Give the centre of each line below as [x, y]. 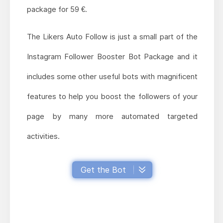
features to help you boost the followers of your [112, 97]
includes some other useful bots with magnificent [112, 77]
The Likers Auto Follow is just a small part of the [112, 37]
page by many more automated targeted [112, 116]
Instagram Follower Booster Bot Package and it [112, 57]
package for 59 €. [57, 9]
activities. [43, 136]
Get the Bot [103, 170]
